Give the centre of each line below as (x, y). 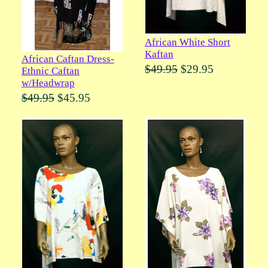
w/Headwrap (48, 83)
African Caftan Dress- (68, 59)
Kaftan (159, 54)
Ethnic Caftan (50, 71)
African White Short (187, 42)
